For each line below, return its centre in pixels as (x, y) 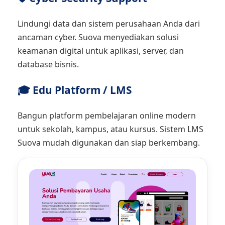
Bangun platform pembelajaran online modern (107, 116)
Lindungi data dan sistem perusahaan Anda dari (109, 24)
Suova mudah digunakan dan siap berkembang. (109, 143)
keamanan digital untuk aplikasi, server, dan (101, 51)
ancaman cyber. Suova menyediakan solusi (98, 37)
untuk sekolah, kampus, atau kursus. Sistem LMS (110, 129)
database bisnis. (48, 64)
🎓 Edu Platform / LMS (75, 90)
